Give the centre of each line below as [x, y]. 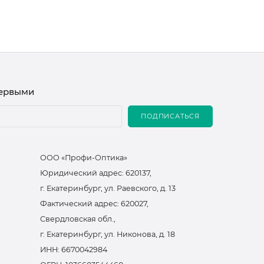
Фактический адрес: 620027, [94, 203]
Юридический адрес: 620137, [96, 173]
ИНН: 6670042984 [74, 249]
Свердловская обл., [78, 219]
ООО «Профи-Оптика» [84, 157]
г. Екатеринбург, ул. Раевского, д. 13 [108, 188]
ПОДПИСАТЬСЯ [170, 116]
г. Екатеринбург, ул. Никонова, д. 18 [108, 234]
